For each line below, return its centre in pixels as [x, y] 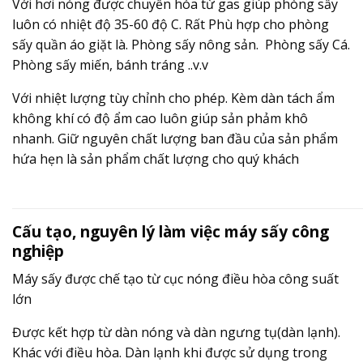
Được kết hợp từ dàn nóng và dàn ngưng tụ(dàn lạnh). [176, 332]
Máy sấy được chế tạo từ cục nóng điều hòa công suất [175, 278]
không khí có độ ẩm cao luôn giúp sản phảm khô [160, 119]
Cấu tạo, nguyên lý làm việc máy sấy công [171, 232]
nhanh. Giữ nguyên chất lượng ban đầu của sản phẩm [175, 139]
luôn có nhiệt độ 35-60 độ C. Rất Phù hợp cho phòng [171, 25]
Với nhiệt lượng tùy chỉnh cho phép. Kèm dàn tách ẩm [173, 98]
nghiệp [38, 251]
